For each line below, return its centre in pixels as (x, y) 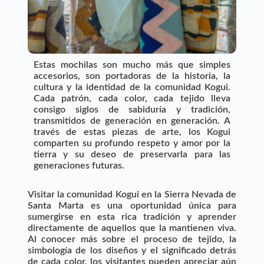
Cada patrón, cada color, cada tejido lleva (132, 98)
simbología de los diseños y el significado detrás (132, 250)
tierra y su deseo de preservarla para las (132, 154)
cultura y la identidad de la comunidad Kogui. (132, 87)
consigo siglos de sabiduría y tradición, (132, 109)
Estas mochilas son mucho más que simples (132, 65)
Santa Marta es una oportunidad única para (132, 205)
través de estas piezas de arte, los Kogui (132, 132)
